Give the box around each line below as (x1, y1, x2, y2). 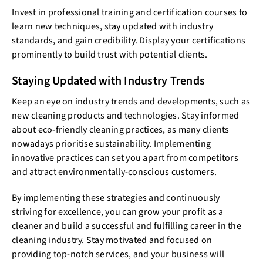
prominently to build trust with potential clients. (12, 48, 208, 62)
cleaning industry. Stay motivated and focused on (12, 234, 212, 247)
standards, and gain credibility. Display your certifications (12, 34, 245, 48)
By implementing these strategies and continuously (12, 191, 220, 205)
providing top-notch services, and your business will (12, 248, 224, 261)
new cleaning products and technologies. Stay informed (12, 109, 240, 123)
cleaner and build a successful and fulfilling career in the (12, 220, 241, 233)
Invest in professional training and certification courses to (12, 6, 247, 19)
